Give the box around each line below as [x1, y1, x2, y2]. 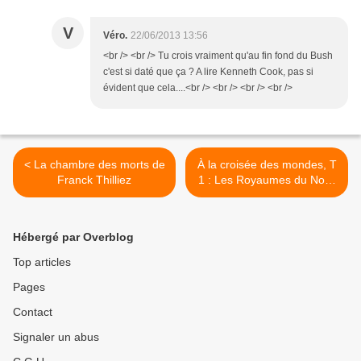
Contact [13, 305, 52, 319]
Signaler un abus [13, 330, 99, 344]
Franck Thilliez [57, 173, 131, 187]
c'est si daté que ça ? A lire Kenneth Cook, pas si [103, 66, 313, 78]
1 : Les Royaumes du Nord [198, 173, 335, 187]
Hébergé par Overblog [13, 230, 134, 244]
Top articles [13, 255, 71, 269]
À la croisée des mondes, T [197, 158, 337, 172]
